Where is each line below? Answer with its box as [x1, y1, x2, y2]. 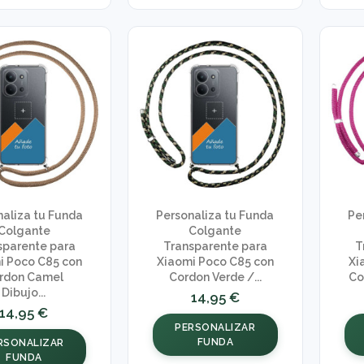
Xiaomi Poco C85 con [156, 255, 274, 269]
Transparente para [162, 240, 267, 253]
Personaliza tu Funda [156, 209, 275, 223]
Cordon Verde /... [168, 271, 262, 284]
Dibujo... [2, 286, 46, 300]
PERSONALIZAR [175, 321, 256, 333]
